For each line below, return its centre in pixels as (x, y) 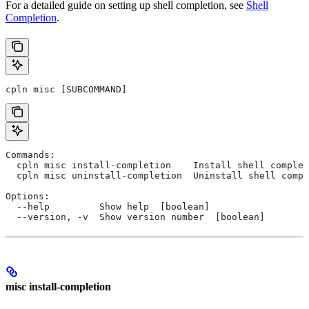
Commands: (30, 155)
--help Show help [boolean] (108, 207)
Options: (28, 197)
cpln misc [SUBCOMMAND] (66, 90)
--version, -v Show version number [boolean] (135, 217)
